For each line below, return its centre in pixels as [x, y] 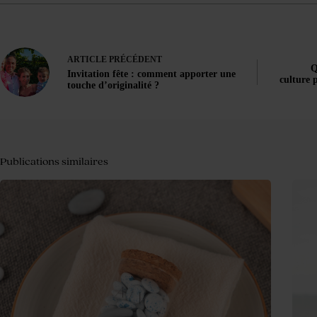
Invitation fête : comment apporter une [151, 74]
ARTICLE [87, 60]
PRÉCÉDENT [134, 60]
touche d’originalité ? [113, 86]
